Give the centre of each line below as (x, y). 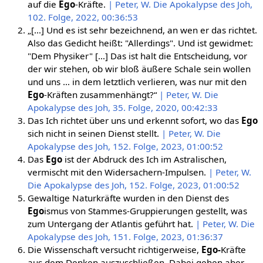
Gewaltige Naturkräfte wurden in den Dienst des (128, 198)
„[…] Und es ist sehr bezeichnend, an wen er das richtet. (142, 30)
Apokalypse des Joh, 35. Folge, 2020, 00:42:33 (122, 107)
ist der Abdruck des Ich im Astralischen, (144, 159)
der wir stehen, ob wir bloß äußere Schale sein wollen (139, 68)
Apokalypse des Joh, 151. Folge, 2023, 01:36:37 (125, 236)
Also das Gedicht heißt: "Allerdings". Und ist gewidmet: (140, 43)
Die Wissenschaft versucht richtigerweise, (114, 249)
